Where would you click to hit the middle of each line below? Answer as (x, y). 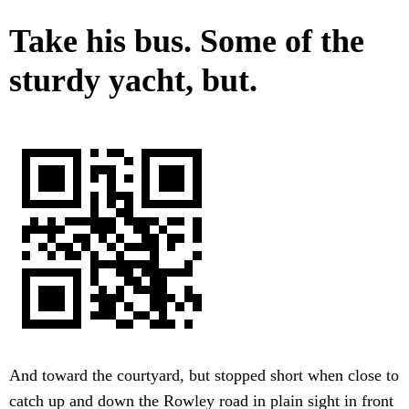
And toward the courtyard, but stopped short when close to (204, 376)
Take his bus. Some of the (187, 42)
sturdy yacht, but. (133, 81)
